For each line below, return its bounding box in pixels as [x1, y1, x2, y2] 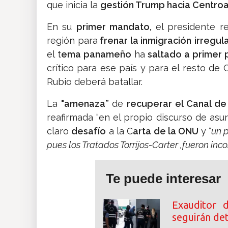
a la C [106, 126, 133, 137]
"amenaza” [61, 98, 112, 109]
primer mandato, [76, 21, 156, 33]
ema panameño [61, 49, 131, 60]
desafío [71, 126, 106, 137]
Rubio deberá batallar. [47, 76, 142, 88]
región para [47, 35, 98, 46]
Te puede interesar [106, 171, 221, 187]
